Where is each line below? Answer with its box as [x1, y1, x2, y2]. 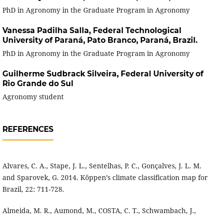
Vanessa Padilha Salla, [2, 25, 93, 35]
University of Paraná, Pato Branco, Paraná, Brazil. [2, 35, 198, 45]
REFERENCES [2, 124, 54, 134]
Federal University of [120, 69, 203, 78]
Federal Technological [92, 25, 182, 35]
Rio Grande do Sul [2, 78, 73, 88]
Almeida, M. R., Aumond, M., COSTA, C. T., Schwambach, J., [2, 206, 196, 215]
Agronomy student [2, 91, 64, 101]
